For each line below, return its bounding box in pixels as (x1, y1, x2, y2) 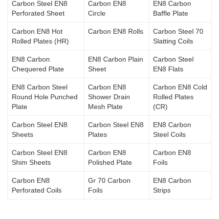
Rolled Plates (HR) (12, 37, 69, 45)
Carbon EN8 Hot (12, 27, 63, 36)
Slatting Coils (153, 37, 193, 45)
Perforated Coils (12, 186, 62, 195)
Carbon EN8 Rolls (88, 27, 143, 36)
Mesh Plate (88, 103, 123, 111)
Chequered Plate (12, 65, 64, 73)
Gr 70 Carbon (88, 176, 131, 185)
